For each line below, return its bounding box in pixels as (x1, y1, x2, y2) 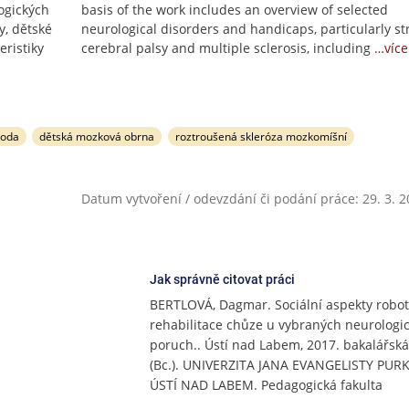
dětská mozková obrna (39, 129, 155, 144)
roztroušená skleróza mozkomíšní (175, 129, 348, 144)
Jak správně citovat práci (149, 272, 295, 287)
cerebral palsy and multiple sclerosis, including (81, 39, 371, 57)
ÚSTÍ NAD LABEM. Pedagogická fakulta (149, 376, 383, 393)
